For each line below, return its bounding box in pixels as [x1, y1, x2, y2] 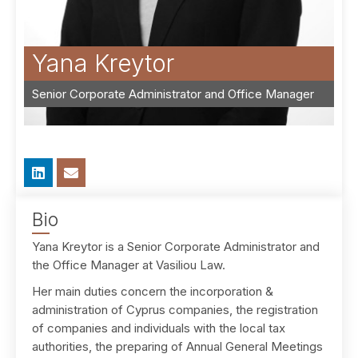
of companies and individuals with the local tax [32, 320, 285, 336]
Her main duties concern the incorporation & [32, 284, 273, 299]
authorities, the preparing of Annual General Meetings [32, 339, 323, 354]
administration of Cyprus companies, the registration [32, 302, 318, 317]
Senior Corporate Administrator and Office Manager [32, 86, 314, 101]
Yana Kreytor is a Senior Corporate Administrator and [32, 239, 320, 254]
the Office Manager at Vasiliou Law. [32, 257, 225, 272]
